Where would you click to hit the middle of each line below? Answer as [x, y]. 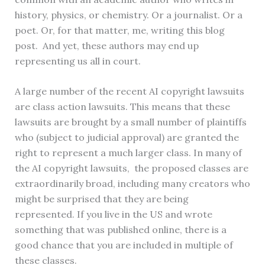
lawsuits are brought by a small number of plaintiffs [130, 122]
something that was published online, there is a [120, 230]
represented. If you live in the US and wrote [113, 214]
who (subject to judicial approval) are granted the [127, 138]
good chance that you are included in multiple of [124, 245]
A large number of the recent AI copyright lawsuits [129, 91]
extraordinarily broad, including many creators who [132, 184]
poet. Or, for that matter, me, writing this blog [119, 30]
